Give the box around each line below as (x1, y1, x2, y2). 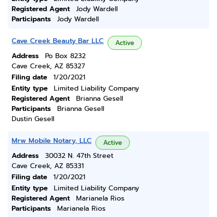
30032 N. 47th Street (45, 151, 113, 161)
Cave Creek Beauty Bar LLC (12, 36, 104, 46)
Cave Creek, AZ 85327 (12, 61, 85, 71)
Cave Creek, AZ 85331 (12, 161, 84, 171)
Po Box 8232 (45, 51, 86, 61)
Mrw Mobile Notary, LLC (12, 136, 92, 146)
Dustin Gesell (12, 114, 54, 124)
